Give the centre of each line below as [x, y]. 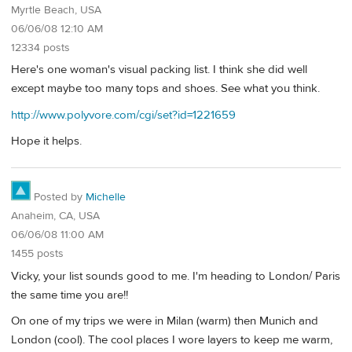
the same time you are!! [70, 295]
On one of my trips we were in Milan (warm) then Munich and [165, 321]
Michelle [106, 197]
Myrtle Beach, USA [56, 10]
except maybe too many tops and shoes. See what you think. [165, 89]
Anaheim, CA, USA [55, 216]
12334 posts [40, 48]
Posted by [58, 197]
